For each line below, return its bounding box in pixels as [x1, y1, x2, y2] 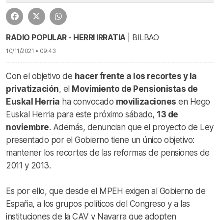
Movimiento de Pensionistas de [72, 84, 198, 94]
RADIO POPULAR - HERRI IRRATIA [6, 32, 126, 43]
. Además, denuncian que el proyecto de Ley [49, 122, 214, 133]
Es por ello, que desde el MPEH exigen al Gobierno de [6, 186, 205, 196]
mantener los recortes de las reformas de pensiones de [6, 148, 210, 158]
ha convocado [59, 97, 116, 107]
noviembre [6, 122, 49, 133]
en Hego [176, 97, 210, 107]
